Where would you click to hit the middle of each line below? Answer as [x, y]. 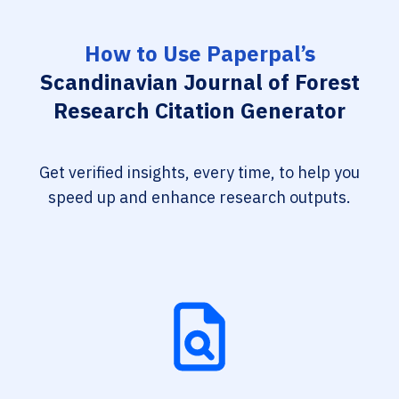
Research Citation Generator [199, 110]
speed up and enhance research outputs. [199, 197]
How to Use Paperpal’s [199, 53]
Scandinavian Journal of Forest [199, 82]
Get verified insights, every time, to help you [199, 172]
